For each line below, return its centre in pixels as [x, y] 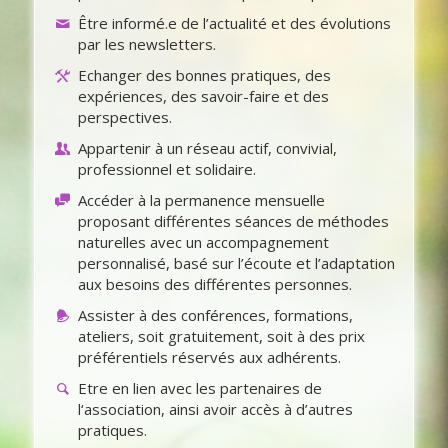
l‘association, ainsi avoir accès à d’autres [215, 409]
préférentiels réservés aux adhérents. [209, 357]
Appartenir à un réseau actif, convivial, [207, 148]
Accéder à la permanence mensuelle [201, 200]
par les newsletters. [146, 44]
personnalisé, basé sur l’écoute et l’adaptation [236, 263]
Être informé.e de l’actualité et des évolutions [234, 23]
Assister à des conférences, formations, [215, 315]
